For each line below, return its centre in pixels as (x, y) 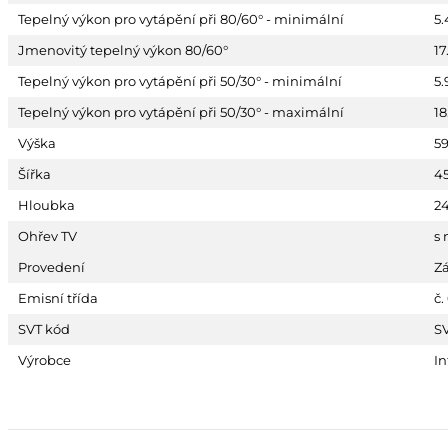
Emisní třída (58, 298)
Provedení (51, 267)
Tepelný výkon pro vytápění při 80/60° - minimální (181, 19)
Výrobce (44, 360)
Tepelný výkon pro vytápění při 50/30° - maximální (181, 112)
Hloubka (46, 205)
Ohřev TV (47, 236)
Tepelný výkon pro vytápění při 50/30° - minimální (180, 81)
